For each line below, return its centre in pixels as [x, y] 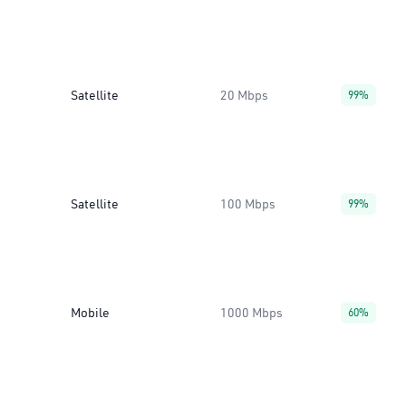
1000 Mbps [251, 313]
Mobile [90, 313]
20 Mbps [244, 95]
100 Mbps [248, 204]
